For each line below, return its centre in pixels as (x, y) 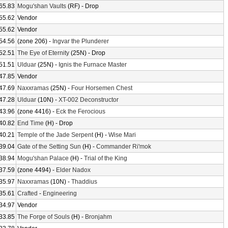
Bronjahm (98, 217)
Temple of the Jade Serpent (55, 135)
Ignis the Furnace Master (93, 65)
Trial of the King (106, 158)
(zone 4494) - (37, 170)
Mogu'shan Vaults (42, 6)
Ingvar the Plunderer (81, 41)
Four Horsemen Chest (102, 88)
